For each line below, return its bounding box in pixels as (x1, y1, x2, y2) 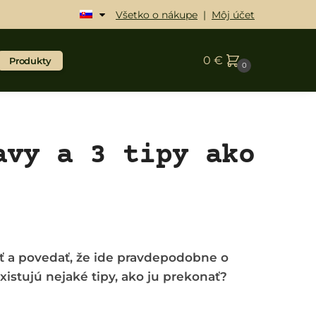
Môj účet (212, 8, 255, 22)
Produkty (9, 55, 51, 66)
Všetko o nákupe (116, 8, 197, 22)
